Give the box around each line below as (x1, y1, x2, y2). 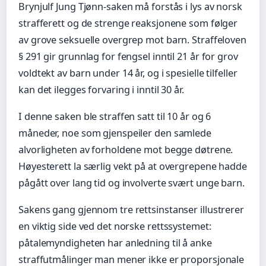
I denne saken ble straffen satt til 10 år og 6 (18, 109, 211, 123)
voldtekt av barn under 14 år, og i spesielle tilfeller (18, 66, 237, 80)
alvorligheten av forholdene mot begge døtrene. (18, 142, 233, 156)
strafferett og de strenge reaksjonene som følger (18, 16, 238, 30)
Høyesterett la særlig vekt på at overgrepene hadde (18, 159, 247, 173)
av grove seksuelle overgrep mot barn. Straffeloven (18, 33, 246, 46)
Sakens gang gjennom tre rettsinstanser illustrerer (18, 203, 244, 217)
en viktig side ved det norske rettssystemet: (18, 220, 211, 233)
